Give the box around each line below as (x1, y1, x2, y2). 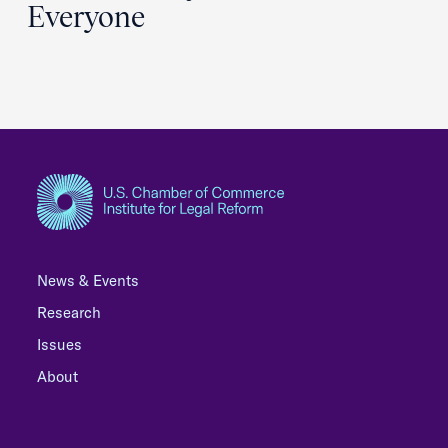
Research (37, 303, 101, 322)
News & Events (37, 271, 139, 290)
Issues (37, 335, 82, 354)
